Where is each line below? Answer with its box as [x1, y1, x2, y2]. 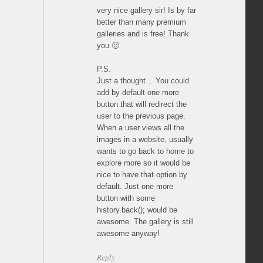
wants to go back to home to [96, 146, 194, 156]
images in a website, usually [96, 134, 193, 144]
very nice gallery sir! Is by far [96, 5, 196, 15]
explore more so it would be [96, 158, 190, 167]
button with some [96, 193, 155, 203]
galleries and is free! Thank [96, 29, 189, 38]
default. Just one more [96, 181, 173, 191]
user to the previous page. [96, 111, 186, 120]
